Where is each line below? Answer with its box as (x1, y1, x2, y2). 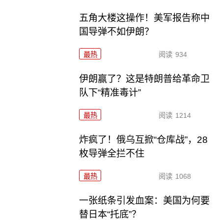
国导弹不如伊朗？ (79, 27, 154, 37)
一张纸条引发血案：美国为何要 (79, 195, 210, 206)
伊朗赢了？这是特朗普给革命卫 (79, 74, 210, 84)
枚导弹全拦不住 (79, 148, 145, 159)
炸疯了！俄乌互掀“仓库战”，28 (79, 135, 208, 145)
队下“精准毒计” (79, 87, 141, 98)
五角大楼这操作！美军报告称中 (79, 13, 210, 24)
